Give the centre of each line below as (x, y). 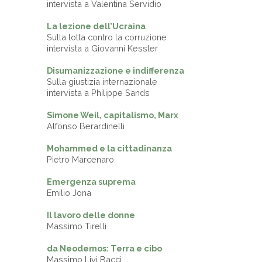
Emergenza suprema (91, 181)
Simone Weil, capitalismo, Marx (113, 115)
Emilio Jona (70, 192)
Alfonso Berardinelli (87, 126)
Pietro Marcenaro (82, 159)
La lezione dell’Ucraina (96, 26)
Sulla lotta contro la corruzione (107, 37)
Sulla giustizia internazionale (102, 81)
